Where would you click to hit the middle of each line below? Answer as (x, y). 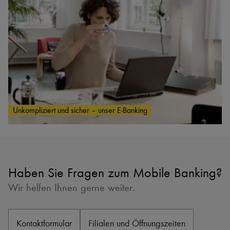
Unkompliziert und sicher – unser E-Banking (80, 110)
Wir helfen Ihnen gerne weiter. (72, 187)
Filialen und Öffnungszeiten (137, 223)
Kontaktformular (44, 223)
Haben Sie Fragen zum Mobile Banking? (115, 172)
